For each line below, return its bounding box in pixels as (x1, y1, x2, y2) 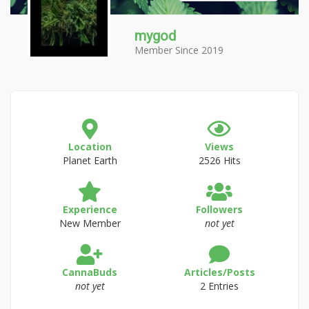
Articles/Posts (183, 266, 255, 279)
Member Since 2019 (134, 43, 223, 57)
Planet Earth (62, 154, 117, 167)
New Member (59, 217, 121, 230)
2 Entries (200, 279, 239, 292)
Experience (62, 203, 117, 216)
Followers (196, 203, 243, 216)
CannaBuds (62, 266, 117, 279)
